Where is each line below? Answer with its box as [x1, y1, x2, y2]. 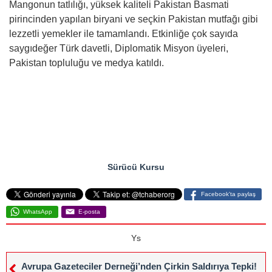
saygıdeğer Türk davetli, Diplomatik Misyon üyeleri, [9, 43, 228, 53]
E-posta [78, 208, 100, 215]
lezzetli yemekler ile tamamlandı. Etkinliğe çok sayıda [9, 29, 238, 39]
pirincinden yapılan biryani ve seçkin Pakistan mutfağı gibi [9, 14, 258, 24]
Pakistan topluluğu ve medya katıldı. [9, 58, 164, 68]
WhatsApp [23, 208, 52, 215]
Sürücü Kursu [107, 162, 165, 172]
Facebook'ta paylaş [201, 191, 256, 197]
